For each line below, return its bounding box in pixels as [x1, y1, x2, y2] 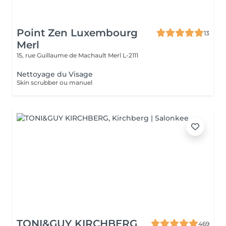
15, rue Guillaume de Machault [17, 51, 108, 59]
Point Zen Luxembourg [17, 27, 138, 39]
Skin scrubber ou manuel [17, 79, 92, 86]
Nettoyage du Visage [17, 70, 93, 79]
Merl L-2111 [108, 51, 138, 59]
